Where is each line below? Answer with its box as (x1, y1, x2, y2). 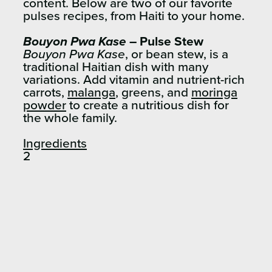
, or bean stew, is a (125, 48, 228, 61)
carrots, (23, 86, 67, 100)
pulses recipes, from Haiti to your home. (23, 10, 245, 23)
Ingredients (23, 137, 87, 151)
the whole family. (23, 112, 120, 125)
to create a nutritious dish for (66, 99, 229, 112)
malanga (67, 86, 115, 100)
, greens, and (115, 86, 191, 100)
